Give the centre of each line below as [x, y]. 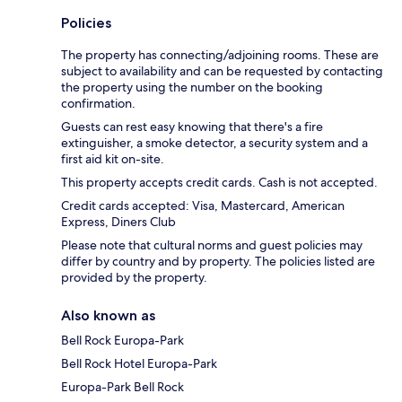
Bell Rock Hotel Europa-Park [139, 363]
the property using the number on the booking [192, 87]
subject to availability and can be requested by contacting [222, 70]
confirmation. [98, 103]
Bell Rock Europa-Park [122, 340]
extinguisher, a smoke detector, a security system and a [214, 142]
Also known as [108, 315]
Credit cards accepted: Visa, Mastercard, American [203, 205]
